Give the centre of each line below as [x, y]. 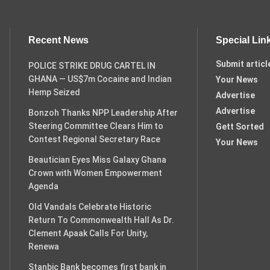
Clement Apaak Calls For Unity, [88, 233]
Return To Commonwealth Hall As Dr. [101, 220]
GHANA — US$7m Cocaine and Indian [100, 79]
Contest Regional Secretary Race [94, 139]
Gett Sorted [240, 127]
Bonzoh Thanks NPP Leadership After [103, 113]
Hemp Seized [54, 92]
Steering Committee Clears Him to [96, 126]
